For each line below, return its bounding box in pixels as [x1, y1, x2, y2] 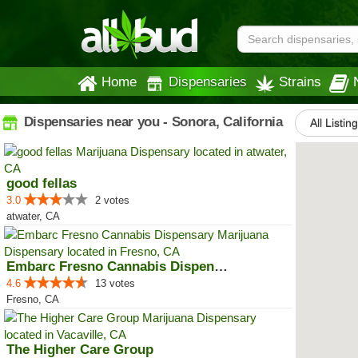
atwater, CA [6, 210, 60, 222]
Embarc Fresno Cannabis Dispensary [214, 259, 228, 274]
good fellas [6, 176, 77, 191]
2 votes [95, 194, 129, 206]
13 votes [95, 277, 135, 289]
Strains [279, 74, 321, 89]
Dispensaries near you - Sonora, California [20, 113, 283, 129]
